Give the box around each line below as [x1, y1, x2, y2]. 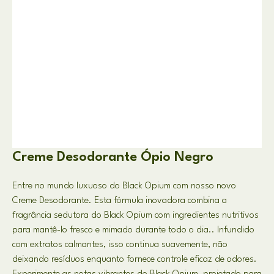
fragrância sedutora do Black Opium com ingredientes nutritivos [12, 211, 259, 220]
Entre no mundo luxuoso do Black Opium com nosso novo [12, 182, 236, 191]
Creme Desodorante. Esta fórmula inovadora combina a [12, 196, 227, 206]
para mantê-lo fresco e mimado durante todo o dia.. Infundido [12, 226, 254, 235]
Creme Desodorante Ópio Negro [12, 150, 213, 164]
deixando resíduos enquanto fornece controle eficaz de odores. [12, 255, 257, 264]
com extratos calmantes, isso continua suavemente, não [12, 240, 228, 250]
